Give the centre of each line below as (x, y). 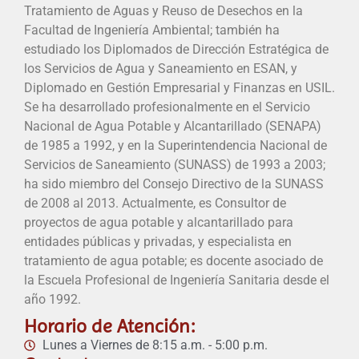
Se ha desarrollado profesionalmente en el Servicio (167, 107)
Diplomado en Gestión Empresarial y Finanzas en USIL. (179, 88)
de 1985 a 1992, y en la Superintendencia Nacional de (175, 146)
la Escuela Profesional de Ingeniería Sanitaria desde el (177, 280)
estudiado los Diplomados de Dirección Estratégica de (176, 50)
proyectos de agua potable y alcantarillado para (159, 223)
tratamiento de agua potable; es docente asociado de (173, 261)
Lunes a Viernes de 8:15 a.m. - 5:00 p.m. (155, 345)
